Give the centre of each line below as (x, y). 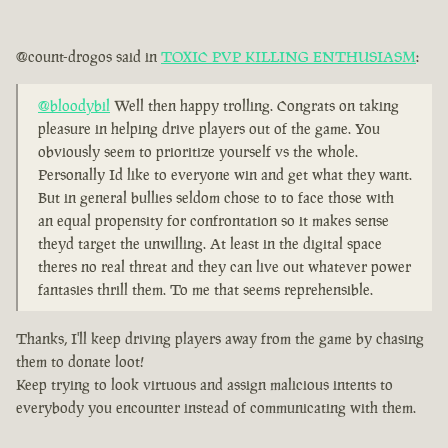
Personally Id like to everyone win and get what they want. (225, 175)
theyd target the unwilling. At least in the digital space (210, 244)
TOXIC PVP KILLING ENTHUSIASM (288, 57)
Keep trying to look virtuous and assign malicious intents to (204, 385)
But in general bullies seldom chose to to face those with (216, 198)
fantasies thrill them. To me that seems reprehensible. (205, 290)
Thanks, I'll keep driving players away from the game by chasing (220, 339)
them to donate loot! (80, 362)
